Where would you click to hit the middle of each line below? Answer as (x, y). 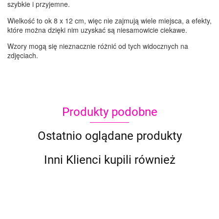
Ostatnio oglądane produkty (109, 136)
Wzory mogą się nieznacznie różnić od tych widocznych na (98, 46)
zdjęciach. (23, 55)
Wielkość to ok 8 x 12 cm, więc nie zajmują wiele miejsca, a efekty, (109, 21)
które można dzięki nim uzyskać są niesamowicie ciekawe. (98, 30)
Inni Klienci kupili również (109, 160)
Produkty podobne (109, 112)
